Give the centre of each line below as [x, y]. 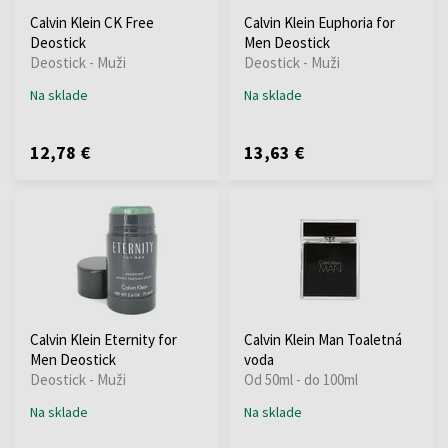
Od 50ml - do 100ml [301, 379]
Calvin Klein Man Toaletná [323, 339]
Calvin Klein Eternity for [103, 339]
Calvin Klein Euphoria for [319, 22]
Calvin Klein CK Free [92, 22]
